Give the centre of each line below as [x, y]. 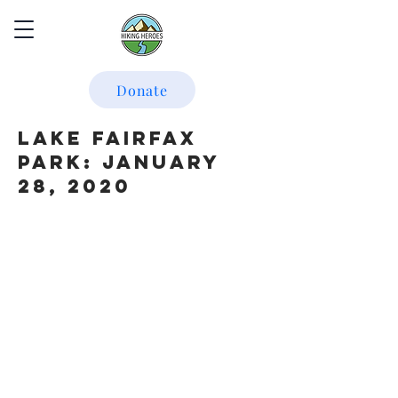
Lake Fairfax [107, 138]
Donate [142, 90]
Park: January [119, 162]
